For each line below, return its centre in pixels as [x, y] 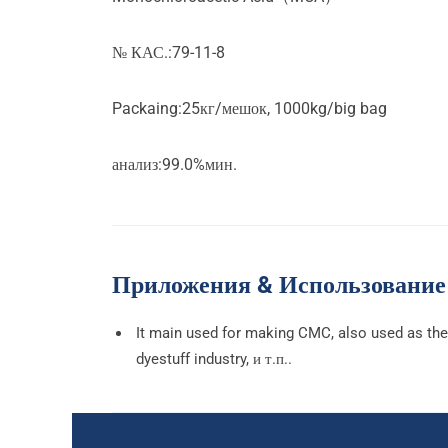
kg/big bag [348, 108]
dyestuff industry [191, 359]
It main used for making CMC [233, 333]
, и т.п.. [269, 359]
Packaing [145, 108]
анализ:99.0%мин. [174, 164]
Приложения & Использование [279, 285]
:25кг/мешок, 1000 [244, 108]
